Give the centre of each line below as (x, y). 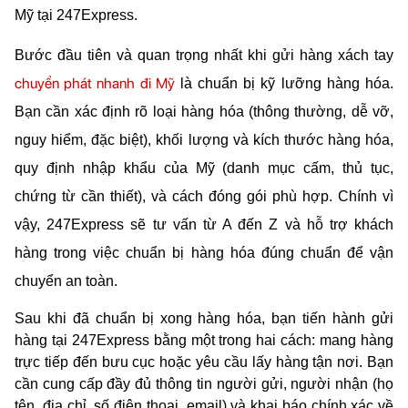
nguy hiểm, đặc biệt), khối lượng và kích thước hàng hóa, (204, 140)
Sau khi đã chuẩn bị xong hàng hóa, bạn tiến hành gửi (204, 318)
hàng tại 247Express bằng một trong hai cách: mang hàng (204, 340)
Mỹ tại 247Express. (76, 15)
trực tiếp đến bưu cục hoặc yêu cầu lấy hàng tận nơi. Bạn (204, 362)
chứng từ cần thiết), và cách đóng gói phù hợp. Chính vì (204, 197)
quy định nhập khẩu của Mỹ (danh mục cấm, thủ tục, (204, 168)
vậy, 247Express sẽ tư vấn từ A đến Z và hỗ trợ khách (204, 225)
